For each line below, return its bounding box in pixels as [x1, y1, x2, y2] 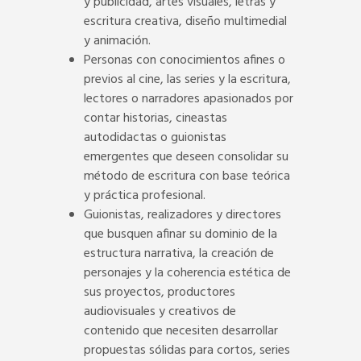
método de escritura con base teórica [84, 165, 290, 187]
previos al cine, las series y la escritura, [84, 68, 291, 90]
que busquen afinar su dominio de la [84, 223, 277, 245]
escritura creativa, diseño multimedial [84, 10, 287, 32]
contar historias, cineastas [84, 107, 227, 129]
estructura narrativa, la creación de [84, 243, 274, 264]
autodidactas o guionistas [84, 127, 226, 148]
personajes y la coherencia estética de [84, 262, 291, 284]
